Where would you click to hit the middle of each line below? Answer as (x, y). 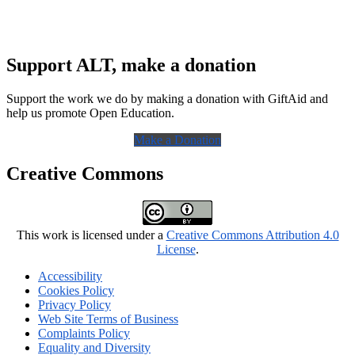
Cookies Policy (76, 290)
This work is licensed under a (91, 235)
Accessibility (70, 276)
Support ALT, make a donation (131, 65)
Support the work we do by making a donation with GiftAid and (167, 99)
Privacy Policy (74, 305)
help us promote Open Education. (90, 113)
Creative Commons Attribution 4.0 (252, 235)
